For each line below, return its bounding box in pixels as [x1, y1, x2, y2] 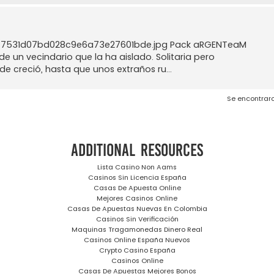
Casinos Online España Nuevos [84, 235, 190, 245]
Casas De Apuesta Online [93, 183, 181, 193]
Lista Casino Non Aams [97, 162, 177, 172]
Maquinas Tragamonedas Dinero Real [72, 224, 202, 235]
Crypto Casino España [98, 245, 176, 256]
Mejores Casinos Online [97, 193, 177, 204]
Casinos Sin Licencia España [87, 172, 187, 183]
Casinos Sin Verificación [95, 214, 179, 224]
